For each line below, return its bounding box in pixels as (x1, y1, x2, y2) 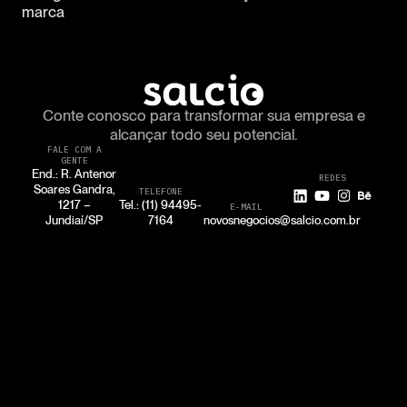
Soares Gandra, (33, 182, 115, 197)
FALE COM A (46, 144, 102, 156)
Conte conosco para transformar (42, 106, 267, 125)
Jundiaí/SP (45, 213, 104, 228)
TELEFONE (138, 185, 183, 198)
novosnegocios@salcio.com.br (203, 213, 361, 228)
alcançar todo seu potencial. (110, 125, 297, 144)
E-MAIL (230, 201, 263, 213)
